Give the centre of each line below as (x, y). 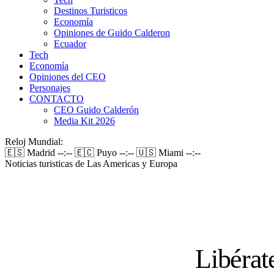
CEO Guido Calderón (96, 110)
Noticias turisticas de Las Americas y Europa (91, 164)
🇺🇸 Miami (161, 153)
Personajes (50, 88)
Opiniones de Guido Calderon (112, 33)
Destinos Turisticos (91, 11)
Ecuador (70, 44)
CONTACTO (57, 99)
